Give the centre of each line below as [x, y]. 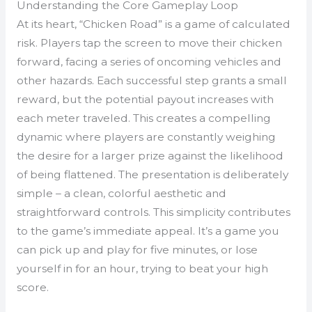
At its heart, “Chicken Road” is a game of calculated [153, 24]
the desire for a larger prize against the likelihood [150, 156]
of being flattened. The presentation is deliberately [152, 175]
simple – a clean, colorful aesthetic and [121, 194]
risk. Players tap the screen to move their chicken [149, 43]
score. [32, 288]
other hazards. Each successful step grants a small [151, 81]
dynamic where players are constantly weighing [146, 137]
